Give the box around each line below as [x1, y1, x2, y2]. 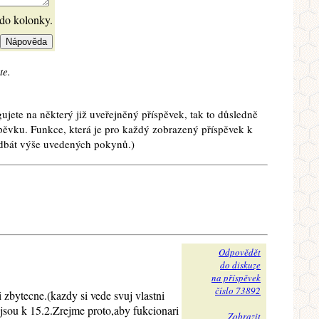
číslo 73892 [215, 284, 261, 298]
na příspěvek [211, 271, 261, 285]
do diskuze [220, 258, 261, 272]
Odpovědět [219, 246, 261, 259]
